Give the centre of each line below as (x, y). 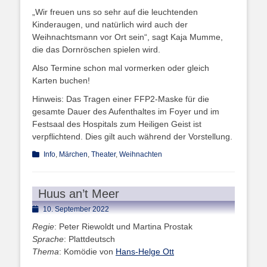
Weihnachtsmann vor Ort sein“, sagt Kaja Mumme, (128, 37)
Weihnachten (141, 154)
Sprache (48, 239)
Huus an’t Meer (79, 193)
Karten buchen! (61, 80)
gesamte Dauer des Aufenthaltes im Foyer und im (126, 111)
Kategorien (49, 153)
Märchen (73, 154)
